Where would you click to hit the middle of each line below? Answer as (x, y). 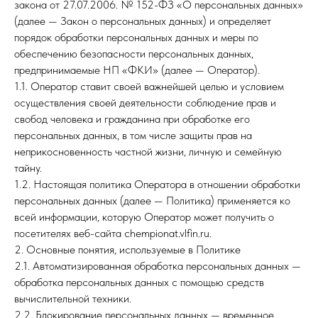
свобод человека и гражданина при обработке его (132, 119)
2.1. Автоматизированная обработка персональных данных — (158, 266)
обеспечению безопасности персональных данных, (134, 54)
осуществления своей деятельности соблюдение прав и (145, 103)
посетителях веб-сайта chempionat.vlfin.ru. (113, 233)
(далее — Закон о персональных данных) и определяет (143, 21)
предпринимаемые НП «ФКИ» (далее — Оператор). (137, 70)
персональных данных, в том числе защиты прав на (133, 135)
